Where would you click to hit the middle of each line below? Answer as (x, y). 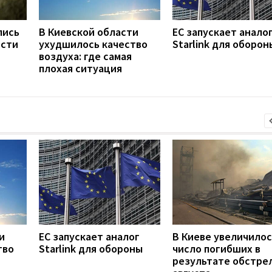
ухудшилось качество (93, 44)
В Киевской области (89, 32)
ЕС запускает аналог (89, 236)
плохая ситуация (80, 68)
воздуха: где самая (85, 56)
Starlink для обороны (91, 248)
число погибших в (216, 248)
